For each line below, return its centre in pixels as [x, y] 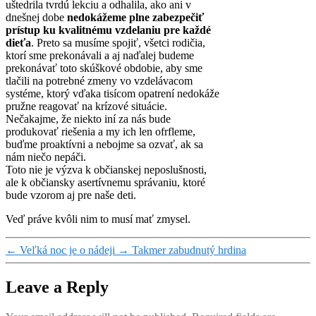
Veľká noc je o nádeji [67, 250]
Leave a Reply [57, 287]
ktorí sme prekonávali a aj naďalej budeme [100, 55]
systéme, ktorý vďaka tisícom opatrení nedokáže [113, 93]
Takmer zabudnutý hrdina [189, 250]
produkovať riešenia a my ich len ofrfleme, [101, 131]
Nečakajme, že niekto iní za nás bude [88, 119]
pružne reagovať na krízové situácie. [86, 106]
